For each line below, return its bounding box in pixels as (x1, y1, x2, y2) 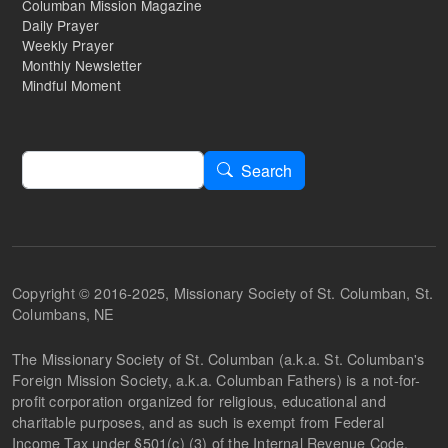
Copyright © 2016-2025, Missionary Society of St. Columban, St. (12, 281, 434, 303)
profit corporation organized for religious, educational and (12, 389, 386, 411)
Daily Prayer (22, 14, 99, 35)
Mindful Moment (22, 74, 121, 95)
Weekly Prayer (22, 34, 114, 55)
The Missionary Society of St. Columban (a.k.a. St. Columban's (12, 347, 425, 369)
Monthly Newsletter (22, 54, 142, 75)
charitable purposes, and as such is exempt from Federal (12, 410, 385, 432)
